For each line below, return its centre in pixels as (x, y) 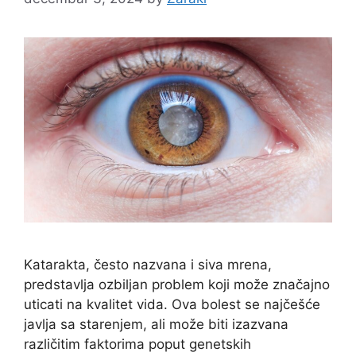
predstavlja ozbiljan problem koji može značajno (177, 285)
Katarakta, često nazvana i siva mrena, (148, 265)
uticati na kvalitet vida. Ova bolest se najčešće (172, 305)
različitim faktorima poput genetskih (137, 344)
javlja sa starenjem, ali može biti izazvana (156, 325)
